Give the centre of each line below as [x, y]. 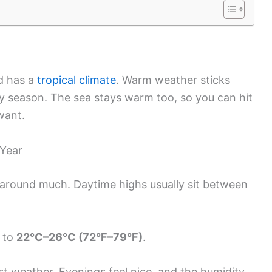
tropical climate [76, 80]
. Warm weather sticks [173, 80]
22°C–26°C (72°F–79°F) [80, 237]
